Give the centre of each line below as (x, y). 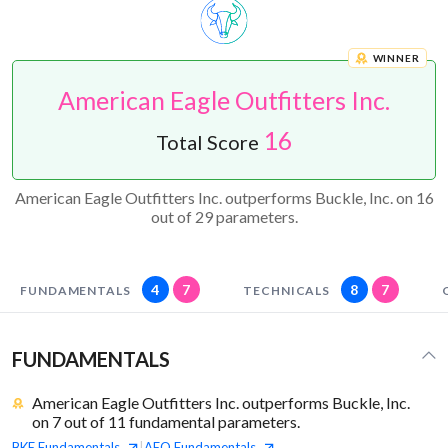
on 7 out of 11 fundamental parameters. (166, 422)
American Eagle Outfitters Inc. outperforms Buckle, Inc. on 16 (224, 198)
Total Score (209, 142)
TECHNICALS (287, 291)
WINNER (396, 58)
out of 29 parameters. (224, 217)
